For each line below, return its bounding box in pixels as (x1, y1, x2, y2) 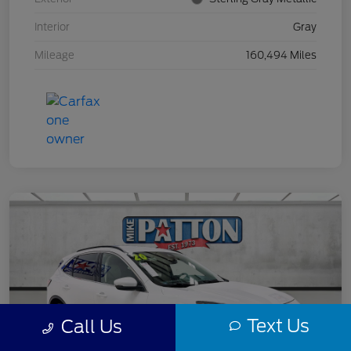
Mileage (34, 49, 74, 62)
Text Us (246, 315, 309, 336)
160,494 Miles (246, 49, 317, 62)
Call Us (60, 316, 122, 337)
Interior (34, 21, 70, 34)
